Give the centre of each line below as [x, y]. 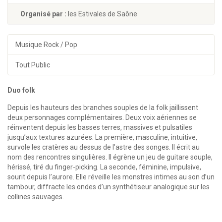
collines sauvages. [36, 197]
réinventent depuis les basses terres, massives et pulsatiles [100, 127]
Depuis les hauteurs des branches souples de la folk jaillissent [103, 108]
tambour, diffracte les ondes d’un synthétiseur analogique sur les [109, 187]
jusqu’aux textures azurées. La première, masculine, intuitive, [102, 137]
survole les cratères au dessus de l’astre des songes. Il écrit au [104, 147]
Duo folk [21, 90]
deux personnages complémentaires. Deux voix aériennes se [102, 117]
